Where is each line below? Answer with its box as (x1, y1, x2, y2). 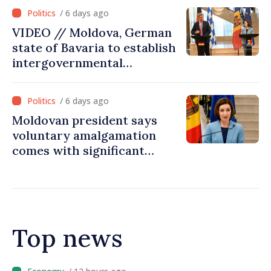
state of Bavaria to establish (12, 40, 176, 55)
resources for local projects (12, 158, 175, 173)
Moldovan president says (12, 113, 157, 128)
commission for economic (12, 70, 162, 85)
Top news (12, 223, 123, 253)
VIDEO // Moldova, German (12, 25, 172, 40)
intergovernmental (12, 55, 123, 70)
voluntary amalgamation (12, 128, 156, 143)
